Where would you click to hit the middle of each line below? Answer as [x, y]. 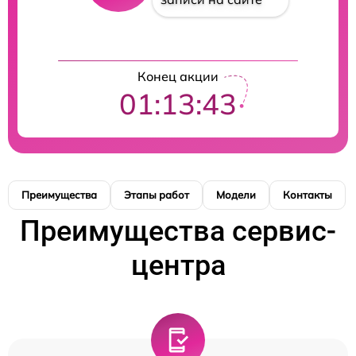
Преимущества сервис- [178, 231]
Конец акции [178, 76]
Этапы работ [157, 194]
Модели [236, 194]
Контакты [308, 194]
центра [178, 265]
